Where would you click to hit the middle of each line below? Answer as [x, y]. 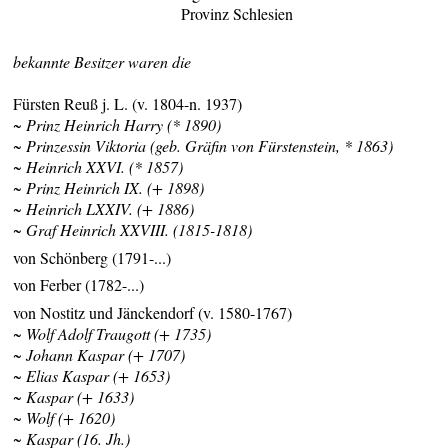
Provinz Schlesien [237, 13]
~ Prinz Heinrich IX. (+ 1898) [109, 188]
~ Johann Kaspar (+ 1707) [99, 355]
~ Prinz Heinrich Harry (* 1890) [117, 125]
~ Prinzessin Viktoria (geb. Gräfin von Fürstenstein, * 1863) [203, 146]
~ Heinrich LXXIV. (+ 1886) [104, 209]
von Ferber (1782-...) [79, 285]
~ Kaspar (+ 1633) [74, 397]
